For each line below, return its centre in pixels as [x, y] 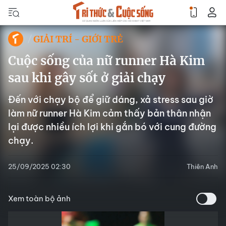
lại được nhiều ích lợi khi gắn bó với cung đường [112, 127]
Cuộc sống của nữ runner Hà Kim [106, 61]
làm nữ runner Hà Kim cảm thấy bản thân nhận [109, 113]
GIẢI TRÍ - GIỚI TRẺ [78, 39]
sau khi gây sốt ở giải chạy [87, 78]
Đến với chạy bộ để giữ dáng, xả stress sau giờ [111, 100]
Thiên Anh [202, 166]
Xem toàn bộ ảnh [39, 199]
